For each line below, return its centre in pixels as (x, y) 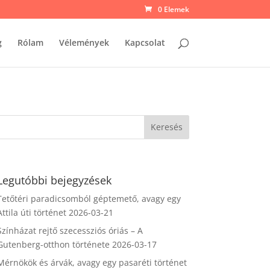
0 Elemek (173, 9)
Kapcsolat (145, 42)
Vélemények (84, 42)
